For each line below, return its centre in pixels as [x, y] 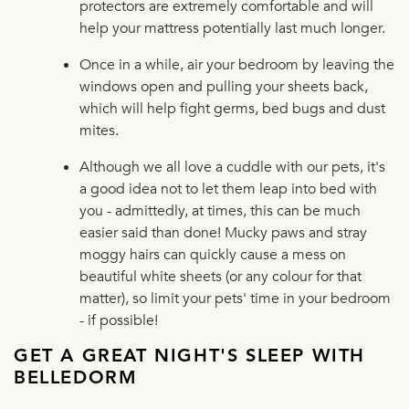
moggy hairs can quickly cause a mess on [213, 254]
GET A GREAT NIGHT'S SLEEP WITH [190, 357]
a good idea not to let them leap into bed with [228, 189]
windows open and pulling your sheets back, [224, 86]
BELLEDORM [76, 378]
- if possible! [119, 320]
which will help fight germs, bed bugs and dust [232, 108]
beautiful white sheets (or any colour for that [220, 276]
